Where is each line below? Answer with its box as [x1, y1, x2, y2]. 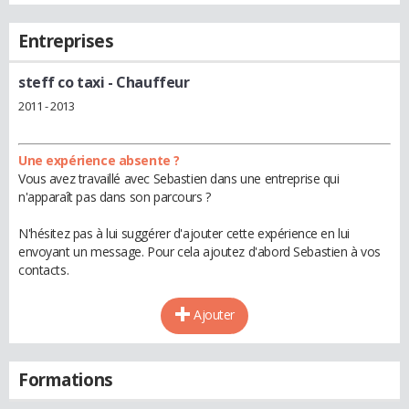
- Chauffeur [104, 72, 190, 92]
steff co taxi [18, 72, 105, 92]
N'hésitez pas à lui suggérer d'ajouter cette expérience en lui [18, 224, 350, 242]
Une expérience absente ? [18, 151, 180, 169]
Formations [18, 367, 113, 392]
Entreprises [18, 29, 114, 53]
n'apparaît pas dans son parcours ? [18, 187, 211, 205]
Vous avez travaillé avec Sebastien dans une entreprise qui [18, 169, 340, 187]
